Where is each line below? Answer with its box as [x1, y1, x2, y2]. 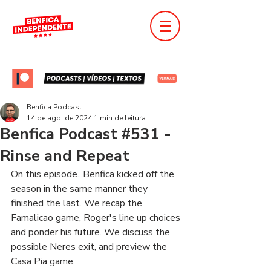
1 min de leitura [94, 113, 146, 123]
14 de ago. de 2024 [27, 113, 92, 123]
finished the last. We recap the [11, 197, 145, 210]
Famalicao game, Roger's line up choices [11, 211, 183, 224]
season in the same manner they [11, 182, 150, 195]
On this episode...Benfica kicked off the [11, 168, 177, 181]
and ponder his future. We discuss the [11, 226, 172, 239]
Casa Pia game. [11, 255, 75, 268]
